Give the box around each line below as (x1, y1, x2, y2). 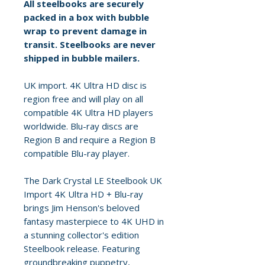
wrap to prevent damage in (24, 25, 147, 37)
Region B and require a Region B (24, 134, 156, 146)
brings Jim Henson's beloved (24, 202, 140, 214)
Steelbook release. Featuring (24, 243, 140, 255)
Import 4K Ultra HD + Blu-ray (24, 188, 143, 201)
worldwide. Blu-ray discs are (24, 120, 138, 132)
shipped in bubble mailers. (24, 52, 140, 64)
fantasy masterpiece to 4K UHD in (24, 215, 164, 228)
